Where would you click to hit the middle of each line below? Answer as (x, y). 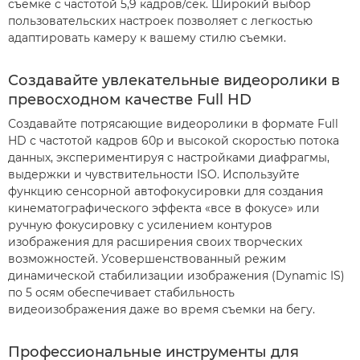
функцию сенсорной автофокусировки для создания (166, 191)
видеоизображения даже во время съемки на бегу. (162, 309)
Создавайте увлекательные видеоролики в (174, 80)
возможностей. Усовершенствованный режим (147, 259)
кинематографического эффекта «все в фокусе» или (164, 208)
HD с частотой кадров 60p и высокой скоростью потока (174, 141)
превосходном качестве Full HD (130, 100)
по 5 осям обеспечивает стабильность (121, 292)
